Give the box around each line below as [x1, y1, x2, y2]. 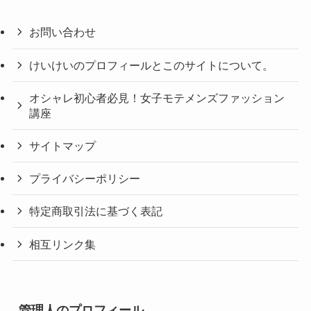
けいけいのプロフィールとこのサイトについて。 [29, 58, 274, 72]
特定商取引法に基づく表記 [29, 205, 163, 218]
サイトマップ [29, 139, 96, 152]
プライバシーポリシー [29, 172, 141, 185]
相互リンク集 [29, 237, 96, 251]
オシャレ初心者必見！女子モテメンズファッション [29, 91, 285, 104]
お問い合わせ [29, 26, 96, 39]
